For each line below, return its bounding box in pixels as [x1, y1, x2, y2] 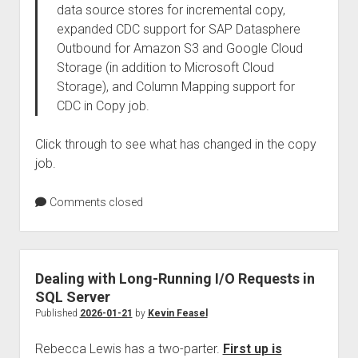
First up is [222, 341, 282, 356]
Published [34, 308, 80, 319]
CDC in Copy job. [56, 98, 149, 113]
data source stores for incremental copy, [56, 2, 285, 18]
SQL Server [34, 288, 110, 305]
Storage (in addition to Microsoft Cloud [56, 60, 274, 75]
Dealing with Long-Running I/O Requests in [34, 270, 315, 287]
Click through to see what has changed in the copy [34, 137, 316, 152]
